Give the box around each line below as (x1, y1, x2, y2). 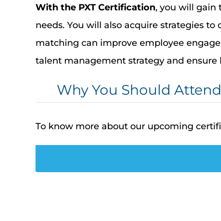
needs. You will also (35, 19, 124, 31)
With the (35, 1, 78, 13)
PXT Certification (78, 1, 155, 13)
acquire (124, 19, 158, 31)
